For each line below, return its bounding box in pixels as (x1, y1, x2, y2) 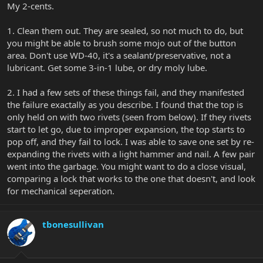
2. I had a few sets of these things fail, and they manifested (7, 86, 244, 98)
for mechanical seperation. (7, 184, 114, 197)
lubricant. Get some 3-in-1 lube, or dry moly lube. (7, 61, 207, 73)
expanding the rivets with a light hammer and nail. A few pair (7, 147, 255, 160)
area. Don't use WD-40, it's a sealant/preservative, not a (7, 49, 231, 61)
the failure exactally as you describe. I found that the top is (7, 98, 243, 110)
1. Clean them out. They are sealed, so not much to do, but (7, 24, 243, 36)
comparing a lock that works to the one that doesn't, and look (7, 172, 255, 184)
